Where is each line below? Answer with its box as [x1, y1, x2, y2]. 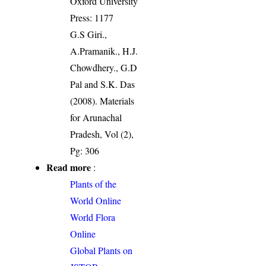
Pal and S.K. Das [70, 78, 135, 91]
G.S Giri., [70, 28, 107, 41]
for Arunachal [70, 111, 122, 124]
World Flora [70, 211, 116, 224]
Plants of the [70, 178, 117, 191]
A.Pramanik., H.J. [70, 45, 138, 58]
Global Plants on [70, 244, 133, 257]
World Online [70, 194, 122, 207]
